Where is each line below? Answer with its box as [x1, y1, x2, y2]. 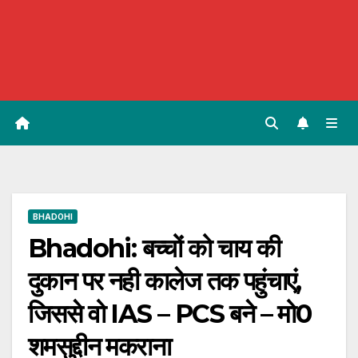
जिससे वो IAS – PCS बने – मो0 [28, 298, 312, 330]
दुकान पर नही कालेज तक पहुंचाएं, [28, 265, 301, 297]
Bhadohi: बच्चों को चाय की [28, 233, 280, 265]
